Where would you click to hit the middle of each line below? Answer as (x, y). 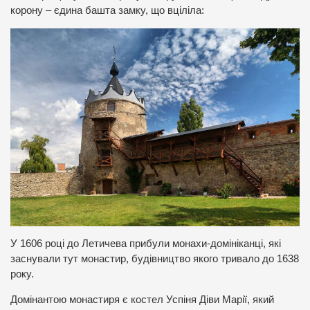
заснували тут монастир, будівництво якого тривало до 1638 (155, 259)
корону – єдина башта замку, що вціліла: (107, 11)
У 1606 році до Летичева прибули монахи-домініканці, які (146, 244)
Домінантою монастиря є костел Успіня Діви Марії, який (142, 300)
